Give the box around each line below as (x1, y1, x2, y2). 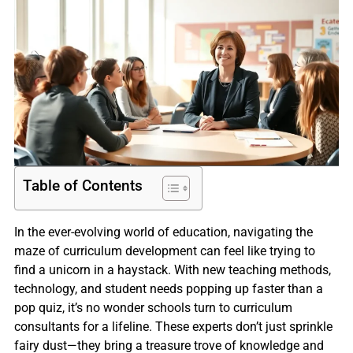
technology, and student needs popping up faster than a (14, 281, 323, 296)
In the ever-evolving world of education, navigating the (14, 224, 313, 240)
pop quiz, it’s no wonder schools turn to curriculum (14, 299, 292, 315)
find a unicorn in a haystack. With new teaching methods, (14, 262, 331, 277)
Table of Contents (23, 176, 143, 195)
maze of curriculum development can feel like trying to (14, 243, 315, 258)
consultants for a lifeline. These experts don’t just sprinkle (14, 318, 333, 334)
